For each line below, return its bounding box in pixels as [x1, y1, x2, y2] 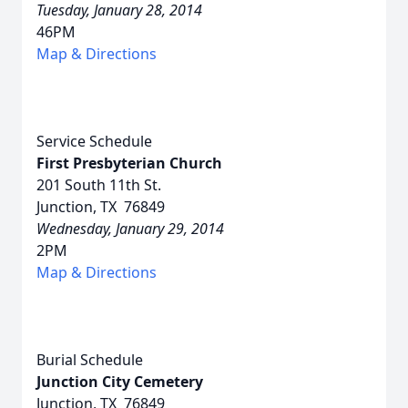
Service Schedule [36, 131, 152, 151]
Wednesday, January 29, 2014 [36, 219, 224, 239]
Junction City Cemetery [36, 372, 203, 392]
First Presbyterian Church [36, 153, 222, 173]
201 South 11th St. [36, 175, 161, 195]
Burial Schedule [36, 350, 143, 370]
